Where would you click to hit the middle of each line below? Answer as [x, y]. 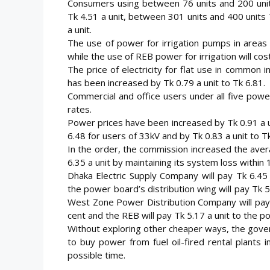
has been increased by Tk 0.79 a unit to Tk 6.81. [166, 82]
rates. [80, 109]
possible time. [96, 255]
